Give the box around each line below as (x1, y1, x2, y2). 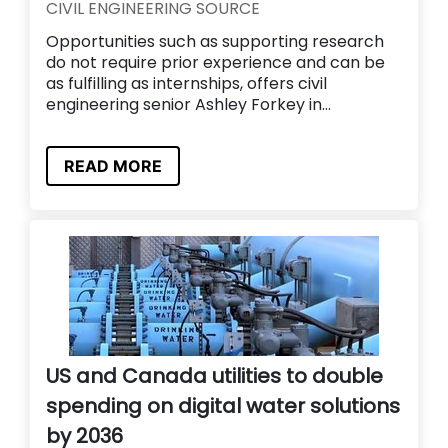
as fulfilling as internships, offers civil (46, 72, 327, 96)
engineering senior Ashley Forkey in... (46, 93, 331, 117)
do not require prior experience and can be (46, 51, 385, 75)
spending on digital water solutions (46, 392, 400, 421)
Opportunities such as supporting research (46, 30, 384, 54)
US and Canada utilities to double (46, 362, 383, 391)
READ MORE (64, 156, 162, 177)
